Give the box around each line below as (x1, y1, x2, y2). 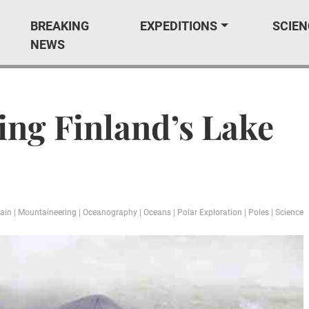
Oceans (143, 208, 171, 217)
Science (275, 208, 303, 217)
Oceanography (83, 208, 137, 217)
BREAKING (30, 19, 89, 33)
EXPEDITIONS (140, 19, 218, 33)
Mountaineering (18, 208, 77, 217)
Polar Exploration (177, 208, 242, 217)
